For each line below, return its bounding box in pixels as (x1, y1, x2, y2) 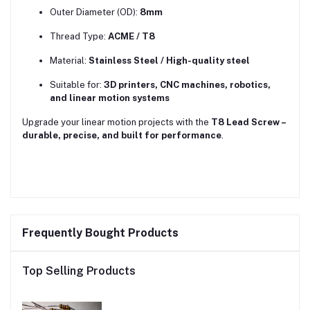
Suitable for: (50, 80, 104, 91)
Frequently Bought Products (22, 226, 179, 240)
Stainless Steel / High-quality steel (89, 55, 250, 66)
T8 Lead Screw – (211, 117, 286, 128)
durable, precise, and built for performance (22, 130, 221, 141)
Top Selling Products (22, 264, 136, 278)
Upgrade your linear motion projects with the (22, 117, 211, 128)
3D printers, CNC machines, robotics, (104, 80, 271, 91)
